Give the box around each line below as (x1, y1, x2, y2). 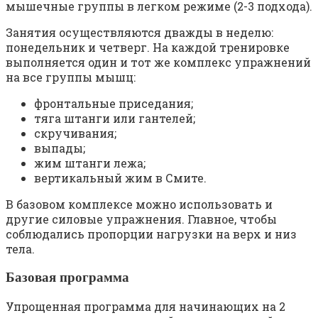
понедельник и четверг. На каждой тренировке (6, 40, 290, 55)
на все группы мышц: (6, 70, 136, 85)
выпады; (34, 141, 85, 156)
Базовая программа (6, 269, 129, 285)
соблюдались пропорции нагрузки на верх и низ (6, 226, 297, 242)
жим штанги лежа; (34, 155, 146, 171)
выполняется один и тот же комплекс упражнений (6, 55, 311, 70)
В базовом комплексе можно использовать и (6, 197, 273, 212)
